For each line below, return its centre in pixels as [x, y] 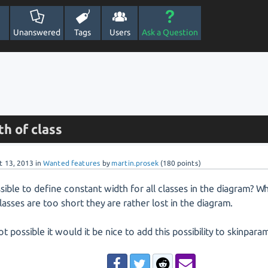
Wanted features [72, 163]
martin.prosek [135, 163]
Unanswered [37, 32]
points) [188, 163]
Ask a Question [170, 32]
